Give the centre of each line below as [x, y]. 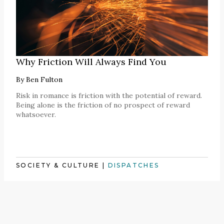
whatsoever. [36, 115]
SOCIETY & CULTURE [58, 165]
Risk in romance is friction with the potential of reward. [109, 96]
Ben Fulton [44, 80]
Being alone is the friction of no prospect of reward [103, 105]
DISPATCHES [133, 165]
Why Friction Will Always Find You [91, 62]
